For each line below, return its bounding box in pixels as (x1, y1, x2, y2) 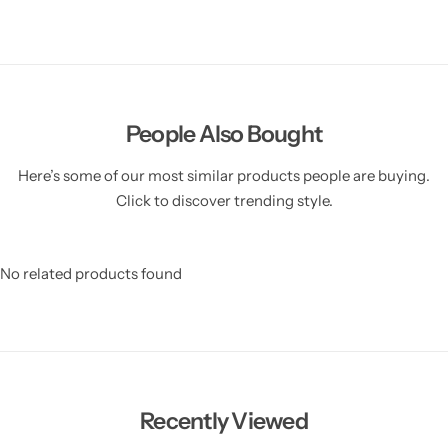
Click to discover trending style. (115, 191, 333, 210)
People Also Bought (125, 120, 323, 148)
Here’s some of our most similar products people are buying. (18, 166, 430, 185)
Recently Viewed (140, 407, 308, 435)
